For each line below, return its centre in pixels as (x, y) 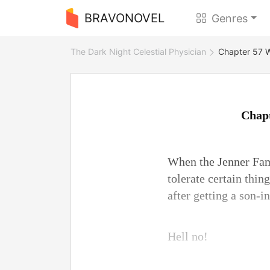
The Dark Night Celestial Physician (138, 52)
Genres (230, 18)
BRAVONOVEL (124, 18)
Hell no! (188, 236)
